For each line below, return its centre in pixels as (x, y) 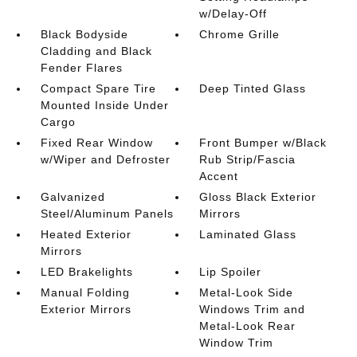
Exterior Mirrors (86, 309)
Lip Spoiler (231, 272)
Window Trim (237, 343)
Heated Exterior (86, 234)
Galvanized (73, 197)
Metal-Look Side (247, 292)
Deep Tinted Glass (253, 88)
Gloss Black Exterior (258, 197)
